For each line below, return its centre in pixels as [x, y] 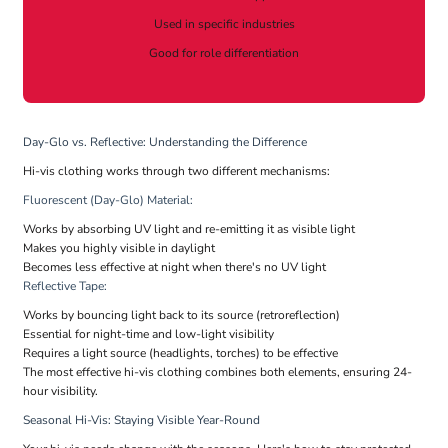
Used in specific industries [224, 24]
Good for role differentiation [224, 53]
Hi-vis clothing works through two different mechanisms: [176, 171]
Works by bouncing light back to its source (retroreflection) [181, 315]
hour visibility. [60, 391]
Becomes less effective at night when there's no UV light [174, 267]
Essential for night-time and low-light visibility [148, 334]
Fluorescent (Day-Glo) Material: [108, 200]
